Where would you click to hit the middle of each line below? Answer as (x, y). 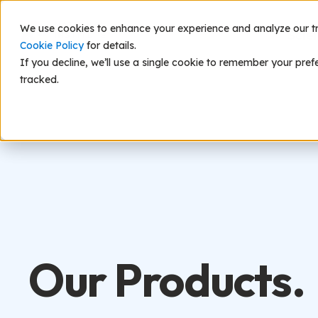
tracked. (39, 79)
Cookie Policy (52, 45)
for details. (110, 45)
